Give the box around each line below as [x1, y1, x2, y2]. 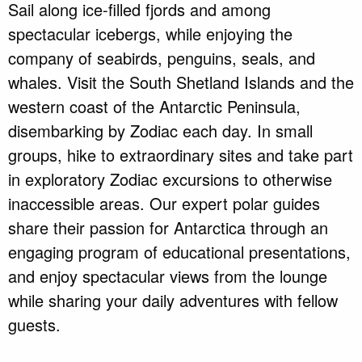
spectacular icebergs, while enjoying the [8, 21, 293, 45]
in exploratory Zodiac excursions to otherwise [8, 166, 332, 191]
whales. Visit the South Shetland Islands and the [8, 69, 354, 94]
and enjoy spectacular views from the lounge [8, 263, 327, 288]
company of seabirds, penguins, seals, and [8, 45, 315, 69]
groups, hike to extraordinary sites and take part [8, 142, 353, 166]
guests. [8, 312, 61, 336]
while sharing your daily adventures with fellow [8, 288, 338, 312]
